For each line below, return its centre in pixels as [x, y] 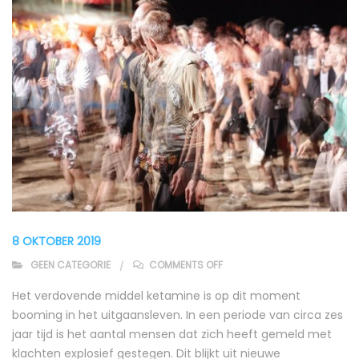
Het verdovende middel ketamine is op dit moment [156, 295]
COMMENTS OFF [186, 264]
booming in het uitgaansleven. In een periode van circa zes [177, 315]
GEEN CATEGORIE [71, 264]
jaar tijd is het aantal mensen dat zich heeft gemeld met [172, 334]
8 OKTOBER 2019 [56, 241]
